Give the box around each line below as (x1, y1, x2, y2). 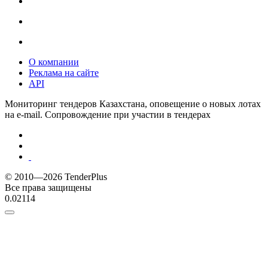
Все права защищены (5, 182, 92, 193)
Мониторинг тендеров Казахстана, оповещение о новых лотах (5, 98, 261, 109)
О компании (29, 56, 79, 67)
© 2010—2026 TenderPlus (5, 171, 107, 182)
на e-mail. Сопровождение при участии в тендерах (5, 109, 211, 120)
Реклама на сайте (29, 67, 99, 78)
